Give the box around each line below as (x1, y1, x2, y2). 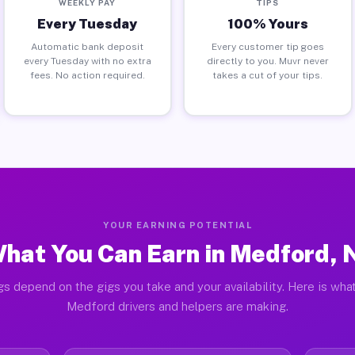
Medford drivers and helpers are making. (67, 300, 288, 313)
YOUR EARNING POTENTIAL (103, 220, 252, 230)
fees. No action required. (29, 69, 145, 81)
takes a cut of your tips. (212, 69, 323, 81)
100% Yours (227, 15, 308, 32)
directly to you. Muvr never (206, 55, 329, 67)
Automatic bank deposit (31, 40, 144, 52)
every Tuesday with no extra (23, 55, 151, 67)
